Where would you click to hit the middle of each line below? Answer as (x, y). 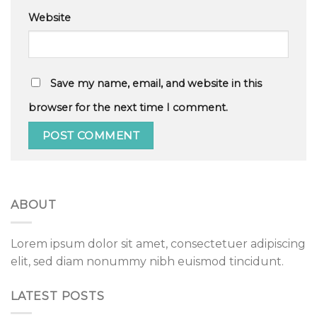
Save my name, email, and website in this (156, 84)
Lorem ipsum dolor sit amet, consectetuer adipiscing (158, 243)
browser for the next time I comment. (128, 108)
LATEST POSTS (58, 296)
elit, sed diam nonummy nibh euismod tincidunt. (147, 261)
